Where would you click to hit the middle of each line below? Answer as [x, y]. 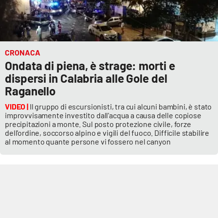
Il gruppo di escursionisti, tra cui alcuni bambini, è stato [120, 107]
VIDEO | [17, 107]
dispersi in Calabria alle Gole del [86, 78]
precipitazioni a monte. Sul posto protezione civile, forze [98, 124]
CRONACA [23, 53]
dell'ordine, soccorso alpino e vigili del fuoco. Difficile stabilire [107, 133]
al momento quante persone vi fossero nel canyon [88, 142]
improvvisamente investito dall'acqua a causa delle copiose [103, 115]
